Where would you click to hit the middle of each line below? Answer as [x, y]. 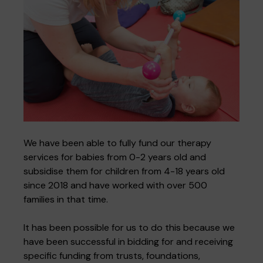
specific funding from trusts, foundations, [112, 255]
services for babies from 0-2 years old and [115, 157]
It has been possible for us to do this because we [129, 227]
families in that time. [66, 199]
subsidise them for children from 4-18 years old [124, 171]
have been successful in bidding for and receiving [128, 241]
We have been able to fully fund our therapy [117, 143]
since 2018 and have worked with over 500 [115, 185]
